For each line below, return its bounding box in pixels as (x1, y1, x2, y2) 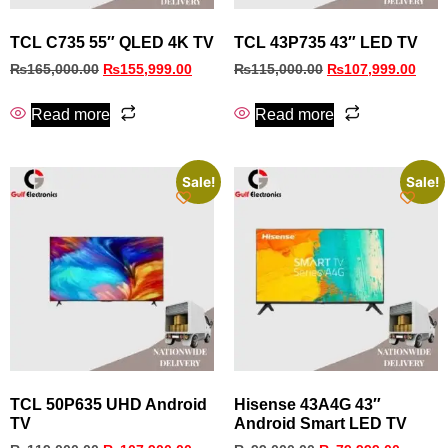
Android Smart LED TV (234, 414, 407, 432)
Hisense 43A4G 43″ (234, 395, 381, 413)
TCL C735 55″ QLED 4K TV (10, 34, 214, 52)
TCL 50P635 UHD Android (10, 395, 207, 413)
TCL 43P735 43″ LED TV (234, 34, 418, 52)
